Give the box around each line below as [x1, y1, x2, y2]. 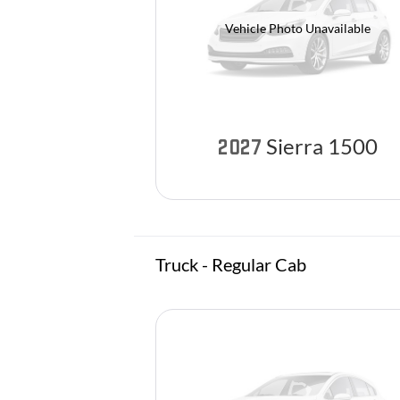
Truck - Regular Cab [155, 253, 306, 275]
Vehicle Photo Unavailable [225, 20, 371, 36]
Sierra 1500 [266, 133, 378, 160]
